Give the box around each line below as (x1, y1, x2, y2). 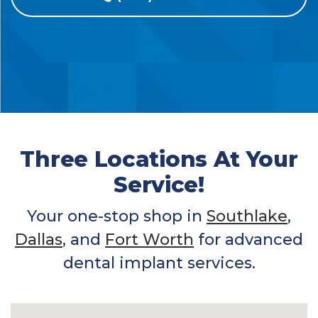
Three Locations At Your (20, 146, 298, 172)
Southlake (207, 206, 287, 226)
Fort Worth (105, 229, 194, 249)
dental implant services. (62, 253, 256, 273)
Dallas (15, 229, 62, 249)
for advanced (194, 229, 303, 249)
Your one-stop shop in (27, 206, 207, 226)
